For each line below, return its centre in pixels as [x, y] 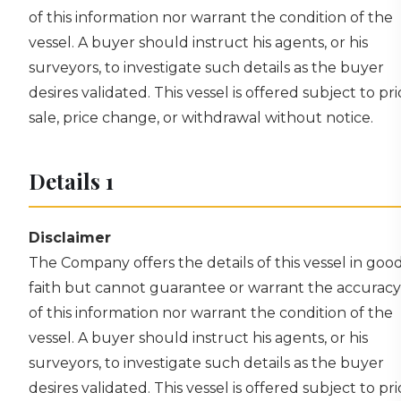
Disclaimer [70, 237]
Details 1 [71, 180]
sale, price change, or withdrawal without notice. [201, 117]
